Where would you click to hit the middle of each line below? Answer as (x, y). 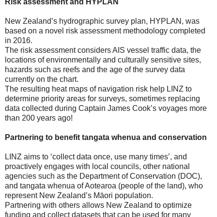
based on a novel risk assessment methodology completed (105, 31)
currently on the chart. (42, 79)
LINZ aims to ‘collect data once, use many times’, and (96, 157)
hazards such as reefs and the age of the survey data (95, 70)
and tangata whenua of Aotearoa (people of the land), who (104, 186)
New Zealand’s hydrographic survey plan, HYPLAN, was (102, 21)
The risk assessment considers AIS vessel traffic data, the (103, 50)
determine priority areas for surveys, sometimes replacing (102, 99)
